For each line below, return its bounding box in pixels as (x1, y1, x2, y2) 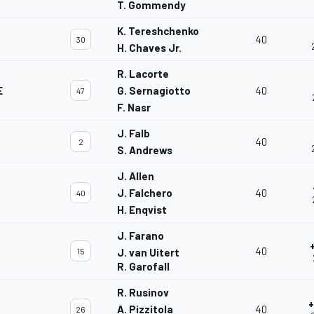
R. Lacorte (117, 67, 169, 81)
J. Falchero (117, 186, 172, 200)
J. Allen (117, 170, 154, 183)
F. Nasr (117, 101, 151, 114)
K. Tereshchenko (117, 25, 199, 38)
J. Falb (117, 127, 150, 140)
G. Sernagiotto (117, 84, 191, 97)
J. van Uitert (117, 246, 179, 259)
